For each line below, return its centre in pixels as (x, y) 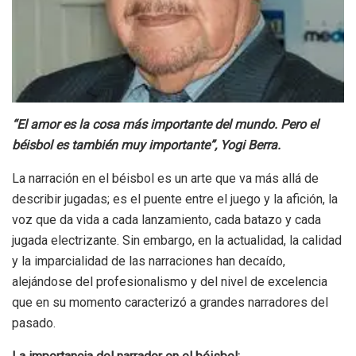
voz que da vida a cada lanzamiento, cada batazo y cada (166, 219)
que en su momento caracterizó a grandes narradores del (170, 302)
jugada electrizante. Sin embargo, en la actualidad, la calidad (177, 240)
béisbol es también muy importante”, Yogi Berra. (146, 145)
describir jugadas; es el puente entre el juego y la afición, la (175, 199)
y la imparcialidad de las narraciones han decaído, (149, 261)
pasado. (34, 323)
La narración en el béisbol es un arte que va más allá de (165, 178)
